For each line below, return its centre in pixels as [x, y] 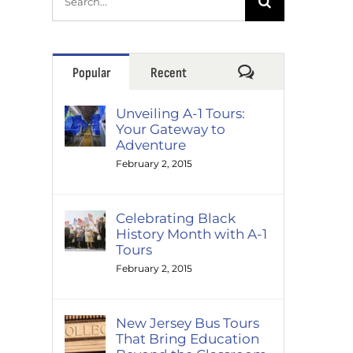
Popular [91, 73]
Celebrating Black [176, 218]
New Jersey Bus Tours [188, 323]
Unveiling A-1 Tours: [180, 113]
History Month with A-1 [191, 234]
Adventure [151, 145]
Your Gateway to [171, 129]
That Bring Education [188, 339]
